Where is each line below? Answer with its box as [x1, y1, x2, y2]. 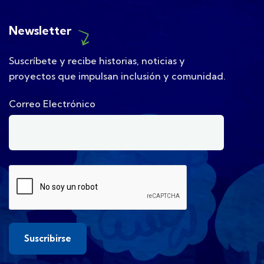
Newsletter [9, 23, 71, 38]
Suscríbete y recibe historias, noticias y [9, 55, 185, 67]
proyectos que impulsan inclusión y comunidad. [9, 70, 226, 82]
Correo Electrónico [9, 98, 95, 110]
